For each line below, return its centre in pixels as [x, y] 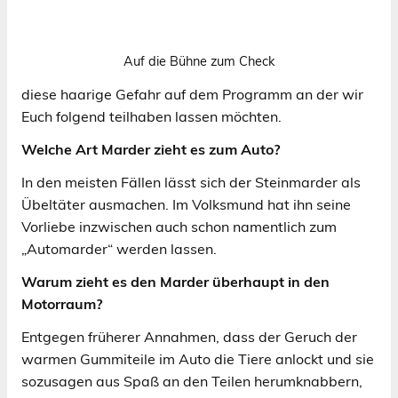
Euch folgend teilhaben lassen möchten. [151, 116]
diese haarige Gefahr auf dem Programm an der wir [192, 94]
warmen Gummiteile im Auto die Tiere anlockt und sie [198, 358]
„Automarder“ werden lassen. [119, 248]
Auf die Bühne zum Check [199, 61]
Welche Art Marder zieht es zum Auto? [151, 149]
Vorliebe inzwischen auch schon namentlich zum [179, 226]
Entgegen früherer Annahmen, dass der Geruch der [189, 336]
